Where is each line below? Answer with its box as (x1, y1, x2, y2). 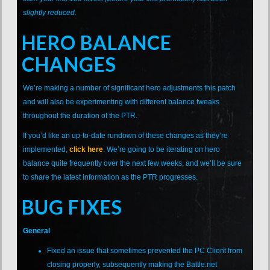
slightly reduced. (23, 8, 77, 17)
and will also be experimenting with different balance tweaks (23, 97, 220, 106)
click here (69, 145, 104, 154)
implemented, (23, 145, 70, 154)
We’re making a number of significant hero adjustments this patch (23, 83, 236, 92)
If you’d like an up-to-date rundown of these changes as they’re (23, 131, 228, 140)
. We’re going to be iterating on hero (103, 145, 221, 154)
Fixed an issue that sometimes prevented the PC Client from (47, 246, 243, 255)
